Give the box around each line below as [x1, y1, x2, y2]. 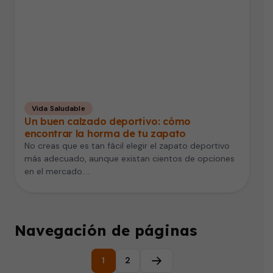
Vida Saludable [32, 103, 85, 113]
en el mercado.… [24, 165, 90, 177]
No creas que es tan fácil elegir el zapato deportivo [24, 140, 230, 151]
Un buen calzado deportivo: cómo [24, 115, 191, 127]
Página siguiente [155, 260, 227, 272]
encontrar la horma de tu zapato [24, 127, 186, 140]
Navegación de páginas [15, 221, 197, 239]
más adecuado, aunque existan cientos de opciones [24, 152, 235, 164]
